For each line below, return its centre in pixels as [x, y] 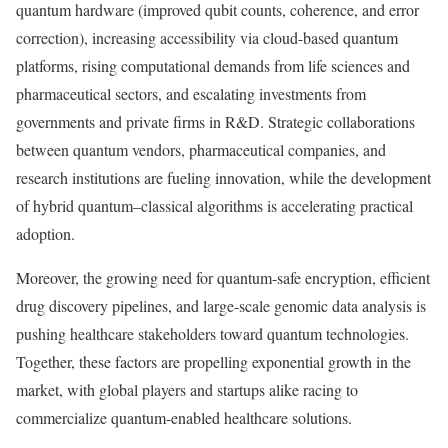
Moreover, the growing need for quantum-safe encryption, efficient [223, 277]
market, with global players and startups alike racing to [187, 389]
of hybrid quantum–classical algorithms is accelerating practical [214, 205]
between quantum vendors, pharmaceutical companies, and [201, 149]
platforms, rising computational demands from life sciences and [213, 65]
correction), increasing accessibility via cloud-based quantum [207, 37]
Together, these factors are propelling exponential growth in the [213, 361]
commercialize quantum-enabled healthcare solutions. [184, 417]
